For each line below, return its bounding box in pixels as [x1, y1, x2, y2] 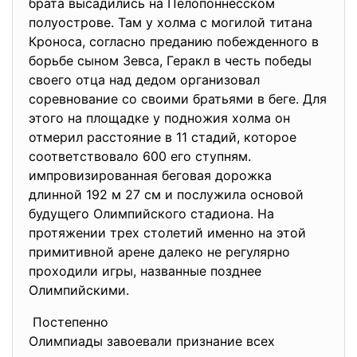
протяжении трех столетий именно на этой [29, 225, 306, 241]
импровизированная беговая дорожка [29, 167, 272, 183]
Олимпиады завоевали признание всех [29, 333, 275, 349]
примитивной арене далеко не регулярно [29, 244, 290, 260]
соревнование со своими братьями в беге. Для [29, 91, 327, 107]
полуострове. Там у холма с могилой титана [29, 14, 312, 30]
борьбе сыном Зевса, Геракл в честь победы [29, 53, 312, 69]
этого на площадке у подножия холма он [29, 110, 290, 126]
